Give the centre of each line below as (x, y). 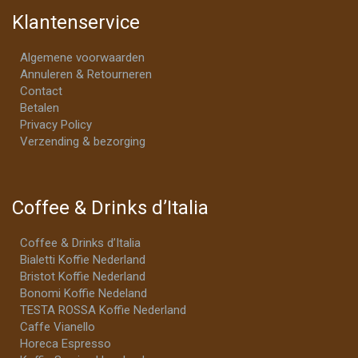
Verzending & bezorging (83, 141)
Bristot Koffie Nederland (83, 276)
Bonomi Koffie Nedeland (84, 293)
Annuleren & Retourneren (86, 74)
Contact (41, 91)
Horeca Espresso (66, 343)
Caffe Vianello (58, 326)
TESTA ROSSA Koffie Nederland (103, 310)
